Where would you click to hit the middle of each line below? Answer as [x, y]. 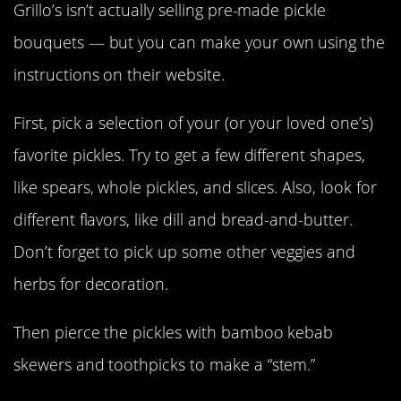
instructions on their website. [119, 75]
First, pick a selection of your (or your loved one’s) [193, 123]
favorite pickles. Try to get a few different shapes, [189, 155]
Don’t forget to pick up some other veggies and [185, 252]
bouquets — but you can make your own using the [200, 43]
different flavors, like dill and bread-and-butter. [183, 220]
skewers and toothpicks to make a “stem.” [165, 365]
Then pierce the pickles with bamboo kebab [174, 333]
